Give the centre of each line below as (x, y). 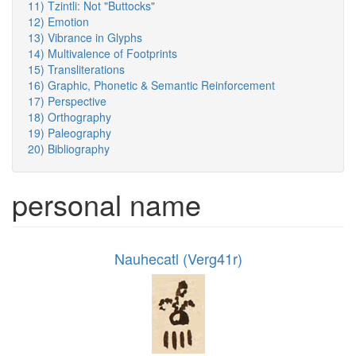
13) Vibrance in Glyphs (85, 38)
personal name (106, 204)
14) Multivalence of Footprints (103, 54)
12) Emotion (58, 22)
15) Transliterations (76, 70)
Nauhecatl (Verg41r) (178, 259)
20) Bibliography (69, 149)
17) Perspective (67, 101)
